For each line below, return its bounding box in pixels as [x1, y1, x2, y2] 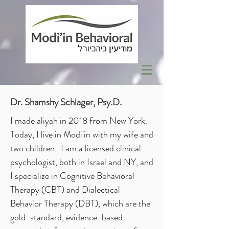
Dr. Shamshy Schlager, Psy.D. [10, 95, 122, 109]
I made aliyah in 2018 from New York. [10, 114, 147, 127]
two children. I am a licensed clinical [10, 142, 141, 155]
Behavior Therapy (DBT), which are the [10, 197, 150, 210]
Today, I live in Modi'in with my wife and [10, 128, 153, 141]
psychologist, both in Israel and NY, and [10, 155, 153, 169]
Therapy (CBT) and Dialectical [10, 183, 120, 196]
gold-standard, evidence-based [10, 211, 123, 224]
